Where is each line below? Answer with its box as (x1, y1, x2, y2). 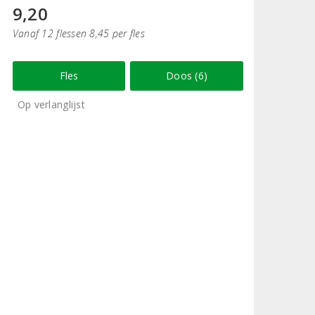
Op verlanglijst (17, 97, 85, 111)
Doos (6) (166, 68, 208, 82)
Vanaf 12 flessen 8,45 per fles (12, 26, 145, 40)
